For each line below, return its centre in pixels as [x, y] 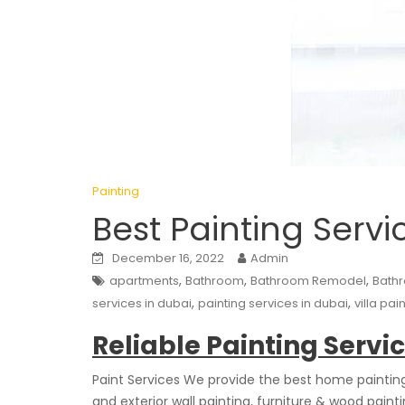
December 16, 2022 [168, 258]
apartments [144, 281]
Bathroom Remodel [308, 281]
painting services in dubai [273, 303]
